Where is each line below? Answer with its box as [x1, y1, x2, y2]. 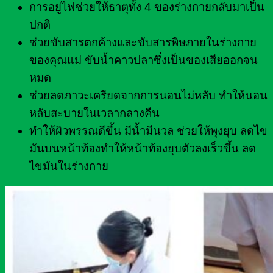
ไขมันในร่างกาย [29, 160, 108, 173]
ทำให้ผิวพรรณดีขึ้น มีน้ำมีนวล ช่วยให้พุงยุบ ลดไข [29, 124, 268, 138]
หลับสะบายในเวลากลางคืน [29, 107, 160, 120]
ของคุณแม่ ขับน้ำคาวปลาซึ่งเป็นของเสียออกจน [29, 54, 258, 67]
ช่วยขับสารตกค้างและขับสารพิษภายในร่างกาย [29, 36, 257, 49]
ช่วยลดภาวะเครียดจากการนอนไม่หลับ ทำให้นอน [29, 89, 268, 102]
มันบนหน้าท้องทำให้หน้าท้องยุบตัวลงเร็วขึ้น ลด [29, 142, 256, 155]
